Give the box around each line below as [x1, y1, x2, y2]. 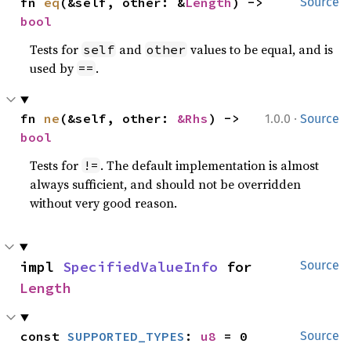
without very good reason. [30, 194, 178, 212]
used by [30, 60, 78, 77]
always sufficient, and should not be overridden [30, 175, 302, 193]
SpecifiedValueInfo [63, 258, 218, 276]
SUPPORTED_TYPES [67, 328, 186, 344]
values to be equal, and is [187, 41, 334, 58]
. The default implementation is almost [100, 157, 320, 174]
